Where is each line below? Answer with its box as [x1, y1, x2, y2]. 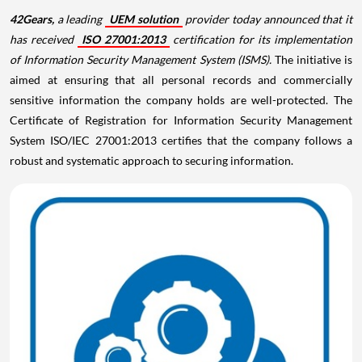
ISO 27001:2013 [81, 32, 166, 46]
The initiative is [274, 53, 352, 66]
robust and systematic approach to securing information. [10, 154, 293, 167]
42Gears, [10, 12, 57, 26]
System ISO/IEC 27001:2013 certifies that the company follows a [10, 133, 352, 147]
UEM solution [109, 12, 179, 26]
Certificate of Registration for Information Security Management [10, 113, 352, 127]
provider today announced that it [182, 12, 353, 26]
